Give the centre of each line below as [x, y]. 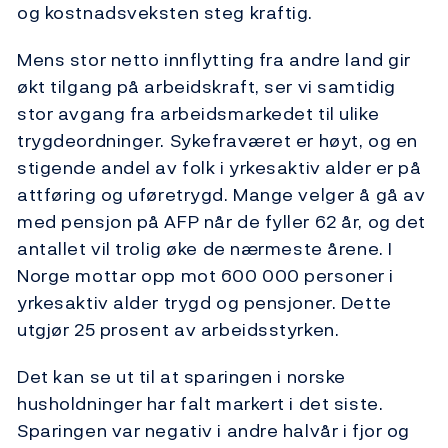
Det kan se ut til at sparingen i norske [181, 377]
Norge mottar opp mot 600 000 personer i [205, 276]
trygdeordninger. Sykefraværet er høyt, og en [217, 141]
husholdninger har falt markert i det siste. [200, 404]
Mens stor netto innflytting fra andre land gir [214, 60]
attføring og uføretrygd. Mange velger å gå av [221, 195]
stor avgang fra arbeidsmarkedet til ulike [198, 114]
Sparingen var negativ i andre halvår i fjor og [213, 431]
